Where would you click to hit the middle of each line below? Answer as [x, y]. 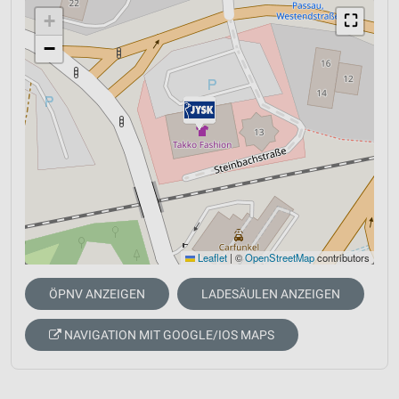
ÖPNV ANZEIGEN [97, 294]
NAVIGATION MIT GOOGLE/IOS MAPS [168, 335]
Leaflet [211, 258]
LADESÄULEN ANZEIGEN [271, 294]
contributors [342, 258]
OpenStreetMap [280, 258]
